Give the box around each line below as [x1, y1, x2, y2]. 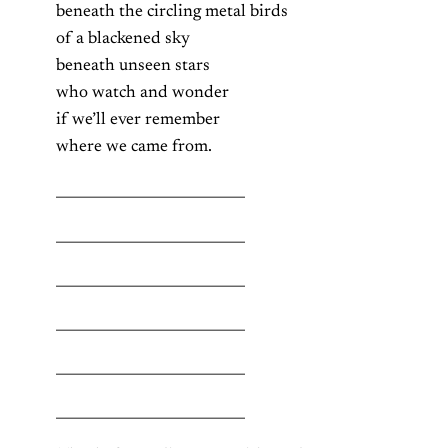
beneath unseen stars [56, 57, 210, 76]
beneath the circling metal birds [56, 3, 288, 22]
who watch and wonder [56, 84, 229, 103]
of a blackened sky [56, 30, 190, 49]
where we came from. [56, 138, 212, 157]
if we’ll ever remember [56, 111, 220, 130]
